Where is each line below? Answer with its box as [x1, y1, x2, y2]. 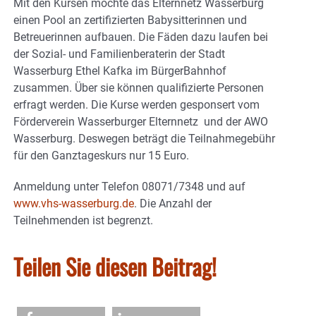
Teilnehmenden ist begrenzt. [13, 213, 153, 227]
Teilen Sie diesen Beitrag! [13, 249, 217, 283]
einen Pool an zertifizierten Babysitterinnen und [13, 13, 247, 27]
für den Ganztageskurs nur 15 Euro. [13, 148, 189, 162]
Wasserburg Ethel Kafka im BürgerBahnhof [13, 63, 226, 78]
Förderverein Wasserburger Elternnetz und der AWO [13, 114, 268, 128]
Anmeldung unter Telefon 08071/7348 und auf [13, 179, 245, 193]
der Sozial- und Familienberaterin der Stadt [13, 47, 225, 61]
